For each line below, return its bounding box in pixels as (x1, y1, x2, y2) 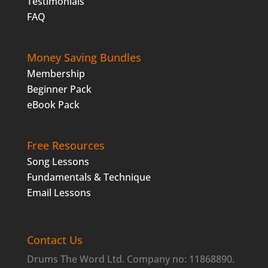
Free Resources (26, 138, 105, 153)
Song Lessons (26, 155, 89, 169)
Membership (26, 67, 85, 81)
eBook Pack (26, 98, 80, 112)
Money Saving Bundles (26, 50, 141, 65)
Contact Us (26, 232, 83, 247)
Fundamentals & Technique (26, 170, 151, 184)
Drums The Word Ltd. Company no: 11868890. (26, 252, 234, 266)
